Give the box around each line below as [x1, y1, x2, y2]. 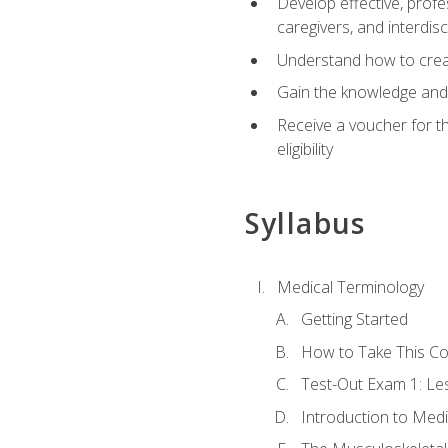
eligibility [276, 137, 333, 160]
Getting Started [300, 308, 408, 331]
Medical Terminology [276, 275, 424, 298]
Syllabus [244, 204, 366, 243]
